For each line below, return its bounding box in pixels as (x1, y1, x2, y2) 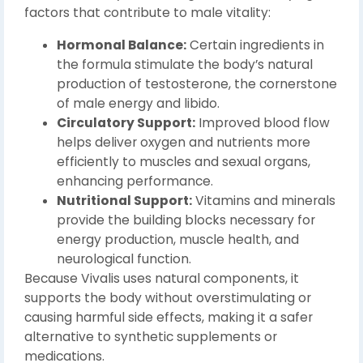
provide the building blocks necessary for (57, 211, 315, 229)
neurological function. (57, 250, 191, 268)
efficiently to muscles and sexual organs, (57, 153, 310, 171)
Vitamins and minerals (192, 192, 335, 210)
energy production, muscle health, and (57, 231, 299, 249)
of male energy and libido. (57, 95, 220, 113)
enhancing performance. (57, 173, 213, 190)
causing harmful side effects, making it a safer (24, 309, 313, 327)
